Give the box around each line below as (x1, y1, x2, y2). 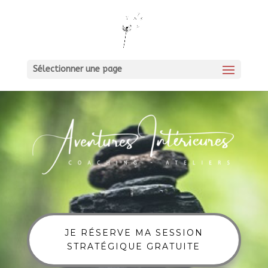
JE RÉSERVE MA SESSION (64, 227, 203, 239)
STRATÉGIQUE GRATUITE (67, 241, 201, 252)
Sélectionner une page (32, 64, 122, 74)
